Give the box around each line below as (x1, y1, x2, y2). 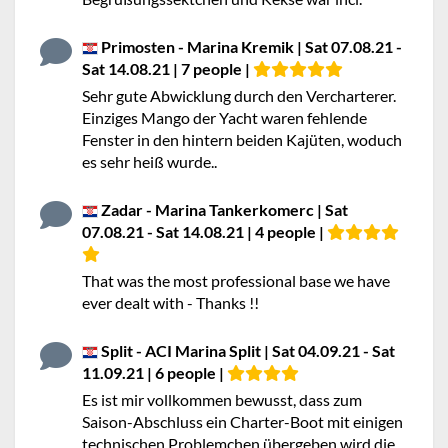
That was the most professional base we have (82, 271, 390, 290)
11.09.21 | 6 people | (82, 363, 227, 382)
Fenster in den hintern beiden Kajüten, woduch (82, 130, 402, 149)
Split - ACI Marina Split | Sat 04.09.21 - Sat (98, 341, 395, 360)
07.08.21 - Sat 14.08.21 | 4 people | (82, 222, 327, 241)
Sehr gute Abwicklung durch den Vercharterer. (82, 86, 396, 105)
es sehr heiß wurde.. (82, 152, 217, 171)
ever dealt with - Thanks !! (82, 293, 259, 312)
